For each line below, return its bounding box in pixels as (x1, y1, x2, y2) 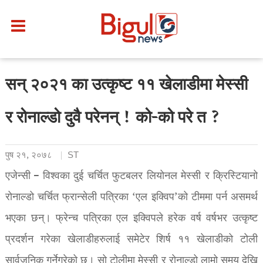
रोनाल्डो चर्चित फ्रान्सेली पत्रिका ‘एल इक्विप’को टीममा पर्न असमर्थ (5, 188, 258, 206)
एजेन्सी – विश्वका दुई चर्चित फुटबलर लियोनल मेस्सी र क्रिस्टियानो (5, 167, 258, 185)
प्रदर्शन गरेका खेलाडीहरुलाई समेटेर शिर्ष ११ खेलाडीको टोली (5, 231, 258, 248)
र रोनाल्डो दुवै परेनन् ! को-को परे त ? (5, 104, 221, 133)
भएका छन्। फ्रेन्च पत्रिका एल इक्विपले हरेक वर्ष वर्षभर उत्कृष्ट (5, 210, 258, 227)
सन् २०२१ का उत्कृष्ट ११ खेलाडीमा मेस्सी (5, 72, 248, 100)
